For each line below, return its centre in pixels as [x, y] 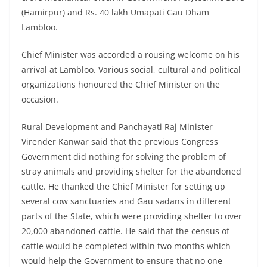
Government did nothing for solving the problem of [124, 157]
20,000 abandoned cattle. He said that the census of [125, 231]
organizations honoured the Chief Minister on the [121, 85]
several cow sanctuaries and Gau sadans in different [126, 201]
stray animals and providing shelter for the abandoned [131, 172]
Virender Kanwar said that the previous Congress [120, 142]
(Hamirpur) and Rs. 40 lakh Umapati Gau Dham [115, 13]
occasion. [41, 100]
